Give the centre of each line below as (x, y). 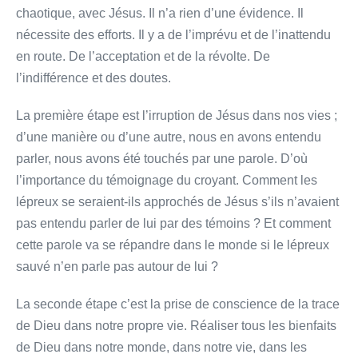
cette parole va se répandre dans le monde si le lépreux (173, 245)
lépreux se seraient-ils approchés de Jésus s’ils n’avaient (177, 201)
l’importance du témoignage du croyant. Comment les (167, 180)
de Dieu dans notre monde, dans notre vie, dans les (161, 347)
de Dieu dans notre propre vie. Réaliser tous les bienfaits (176, 325)
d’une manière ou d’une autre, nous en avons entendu (169, 137)
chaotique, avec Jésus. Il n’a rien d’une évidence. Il (160, 13)
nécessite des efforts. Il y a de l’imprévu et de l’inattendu (173, 34)
